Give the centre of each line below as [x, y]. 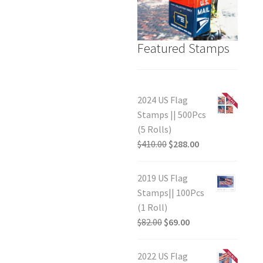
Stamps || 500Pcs [172, 115]
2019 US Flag [163, 178]
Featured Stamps [183, 48]
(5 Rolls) [154, 129]
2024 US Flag [163, 100]
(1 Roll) [152, 208]
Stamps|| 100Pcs [171, 193]
